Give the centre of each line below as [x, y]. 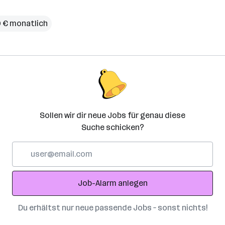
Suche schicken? [113, 127]
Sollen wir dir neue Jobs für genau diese [113, 115]
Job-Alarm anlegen [113, 183]
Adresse [27, 171]
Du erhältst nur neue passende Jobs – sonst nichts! [113, 208]
